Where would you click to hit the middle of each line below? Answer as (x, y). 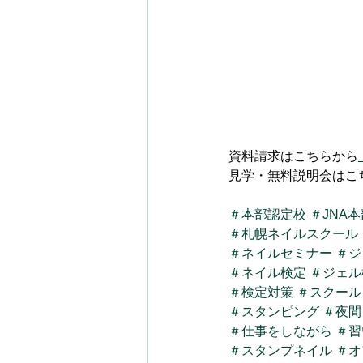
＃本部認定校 (267, 214)
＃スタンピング (274, 312)
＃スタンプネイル (280, 350)
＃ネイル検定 (267, 273)
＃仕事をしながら (280, 331)
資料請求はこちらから (293, 156)
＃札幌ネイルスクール (293, 234)
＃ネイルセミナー (280, 253)
